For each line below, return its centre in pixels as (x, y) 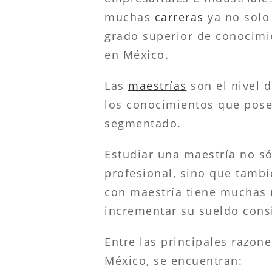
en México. (137, 54)
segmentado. (143, 123)
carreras (179, 17)
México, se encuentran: (173, 260)
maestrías (158, 85)
